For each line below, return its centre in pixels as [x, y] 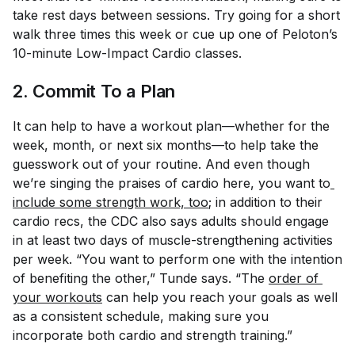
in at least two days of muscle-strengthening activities [173, 240]
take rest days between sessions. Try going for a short [176, 15]
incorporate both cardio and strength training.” [153, 335]
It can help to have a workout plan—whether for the [171, 126]
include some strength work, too [111, 202]
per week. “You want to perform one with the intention [177, 259]
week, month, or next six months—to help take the [166, 145]
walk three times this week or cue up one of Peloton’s [175, 34]
